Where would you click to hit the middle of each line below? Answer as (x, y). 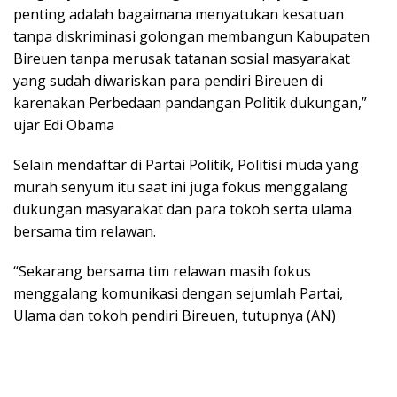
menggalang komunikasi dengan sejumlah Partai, (178, 294)
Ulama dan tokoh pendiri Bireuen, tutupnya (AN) (175, 316)
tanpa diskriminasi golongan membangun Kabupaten (191, 37)
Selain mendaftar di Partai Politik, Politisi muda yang (186, 165)
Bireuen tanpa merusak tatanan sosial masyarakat (182, 59)
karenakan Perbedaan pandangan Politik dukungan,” (190, 103)
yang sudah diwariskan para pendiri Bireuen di (168, 81)
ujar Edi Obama (64, 125)
